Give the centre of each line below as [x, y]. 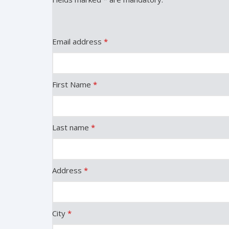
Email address [78, 41]
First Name [73, 84]
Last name [72, 127]
